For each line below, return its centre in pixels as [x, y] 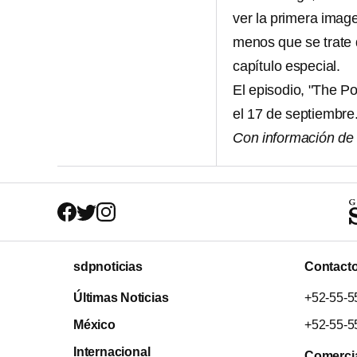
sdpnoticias [108, 267]
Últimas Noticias [121, 298]
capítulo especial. [287, 66]
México [94, 325]
